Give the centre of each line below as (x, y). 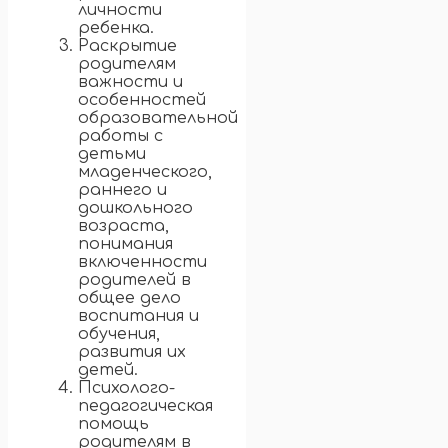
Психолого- (126, 388)
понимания (125, 244)
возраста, (123, 226)
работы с (120, 136)
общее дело (129, 298)
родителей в (134, 280)
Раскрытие (127, 46)
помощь (113, 424)
